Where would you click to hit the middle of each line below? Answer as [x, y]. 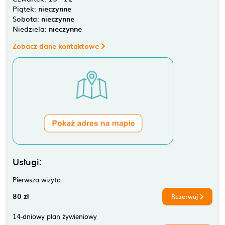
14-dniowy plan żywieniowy [55, 216]
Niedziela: [31, 29]
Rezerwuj [185, 196]
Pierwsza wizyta [37, 179]
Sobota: [27, 19]
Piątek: [25, 9]
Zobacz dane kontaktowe [57, 46]
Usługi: [27, 161]
